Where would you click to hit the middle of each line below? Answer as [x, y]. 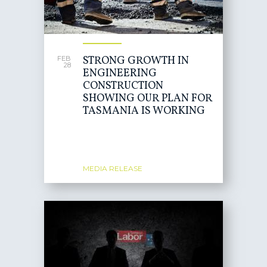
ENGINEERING [120, 74]
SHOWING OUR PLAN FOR [148, 99]
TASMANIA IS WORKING [144, 111]
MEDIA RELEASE [113, 168]
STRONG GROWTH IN [136, 61]
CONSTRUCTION [123, 86]
